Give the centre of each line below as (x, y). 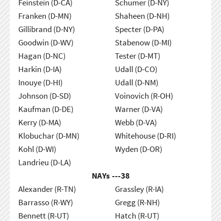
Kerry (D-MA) (39, 122)
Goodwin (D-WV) (46, 42)
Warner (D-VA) (139, 109)
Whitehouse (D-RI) (145, 135)
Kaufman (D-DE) (46, 109)
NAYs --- (106, 175)
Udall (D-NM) (136, 82)
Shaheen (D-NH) (142, 16)
